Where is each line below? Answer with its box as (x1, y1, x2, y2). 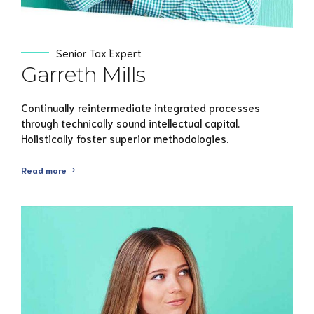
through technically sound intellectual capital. (21, 115, 240, 130)
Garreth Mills (21, 62, 146, 88)
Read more (21, 163, 67, 175)
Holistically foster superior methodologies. (21, 130, 228, 145)
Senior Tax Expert (56, 46, 142, 60)
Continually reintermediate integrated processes (21, 100, 260, 114)
